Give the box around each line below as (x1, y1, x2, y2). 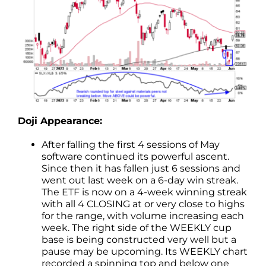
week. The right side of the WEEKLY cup (42, 221, 232, 233)
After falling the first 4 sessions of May (42, 138, 220, 150)
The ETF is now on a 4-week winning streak (42, 186, 247, 198)
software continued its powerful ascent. (42, 150, 229, 162)
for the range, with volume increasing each (42, 210, 244, 221)
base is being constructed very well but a (42, 233, 236, 245)
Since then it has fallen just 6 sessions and (42, 162, 240, 174)
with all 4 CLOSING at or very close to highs (42, 198, 245, 210)
